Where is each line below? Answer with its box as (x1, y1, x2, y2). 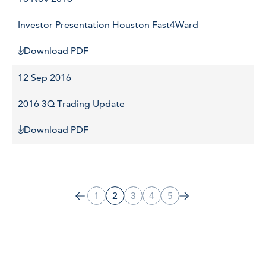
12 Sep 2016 (18, 72, 71, 84)
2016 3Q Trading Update (18, 98, 125, 110)
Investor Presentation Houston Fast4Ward (18, 19, 198, 31)
